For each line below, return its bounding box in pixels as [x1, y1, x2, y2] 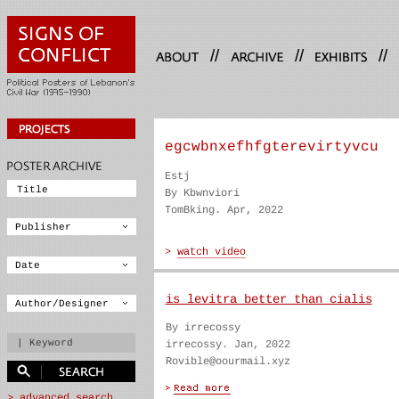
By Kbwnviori [164, 187, 240, 199]
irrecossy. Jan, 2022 [165, 338, 290, 351]
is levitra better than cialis [165, 292, 372, 306]
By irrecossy [165, 322, 240, 334]
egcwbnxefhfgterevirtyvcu [164, 139, 379, 155]
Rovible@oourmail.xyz [165, 355, 290, 368]
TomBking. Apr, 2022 [164, 204, 283, 216]
